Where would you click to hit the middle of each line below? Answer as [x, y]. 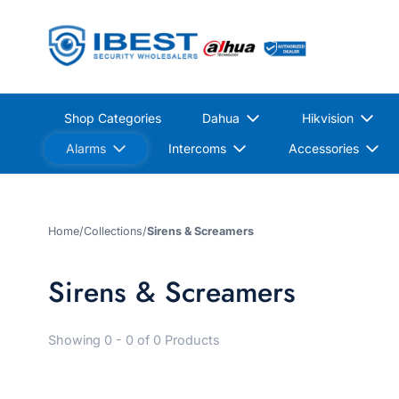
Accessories [324, 148]
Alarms [86, 148]
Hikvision [327, 118]
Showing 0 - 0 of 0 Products [134, 339]
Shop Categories [113, 118]
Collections [113, 231]
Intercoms [198, 148]
